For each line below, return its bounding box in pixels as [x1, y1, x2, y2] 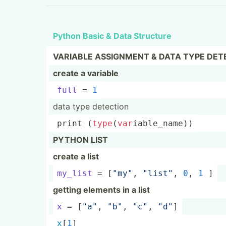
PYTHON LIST [53, 135, 108, 145]
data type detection [53, 101, 129, 111]
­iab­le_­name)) [133, 119, 193, 128]
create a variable [53, 68, 119, 78]
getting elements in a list [53, 185, 150, 195]
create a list [53, 151, 99, 161]
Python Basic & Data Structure [53, 31, 172, 41]
